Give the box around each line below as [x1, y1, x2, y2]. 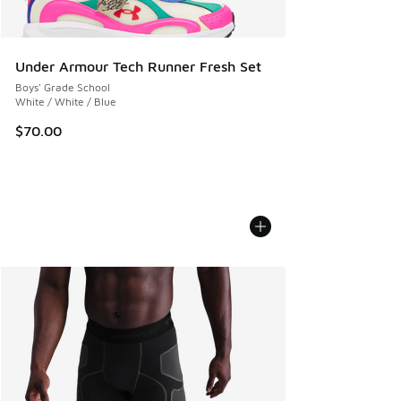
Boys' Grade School [15, 80, 110, 94]
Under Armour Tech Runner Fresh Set [15, 57, 261, 74]
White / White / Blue [15, 94, 116, 108]
